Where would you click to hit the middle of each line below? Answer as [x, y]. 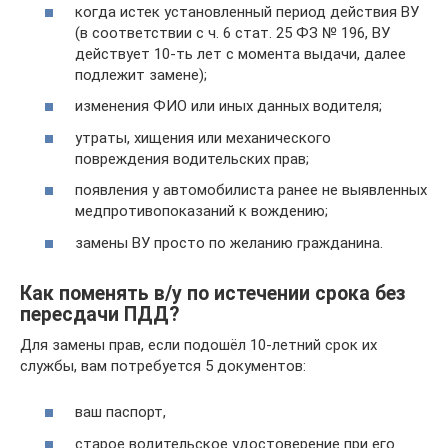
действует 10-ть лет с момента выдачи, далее [240, 53]
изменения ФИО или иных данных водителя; [228, 106]
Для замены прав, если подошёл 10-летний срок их [198, 344]
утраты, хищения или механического [203, 137]
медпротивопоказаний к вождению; [201, 211]
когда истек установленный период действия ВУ [247, 11]
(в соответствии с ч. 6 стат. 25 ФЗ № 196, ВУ [232, 32]
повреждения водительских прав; [192, 158]
